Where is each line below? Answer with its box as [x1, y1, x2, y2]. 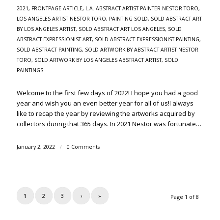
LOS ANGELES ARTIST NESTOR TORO [16, 15, 106, 23]
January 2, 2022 [16, 143, 55, 151]
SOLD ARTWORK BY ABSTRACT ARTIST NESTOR [84, 46, 198, 54]
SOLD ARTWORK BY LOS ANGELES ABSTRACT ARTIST [34, 56, 162, 64]
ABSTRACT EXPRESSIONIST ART [16, 36, 92, 43]
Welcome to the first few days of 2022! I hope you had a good [16, 88, 198, 98]
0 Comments [66, 143, 100, 151]
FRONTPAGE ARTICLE [31, 5, 82, 12]
